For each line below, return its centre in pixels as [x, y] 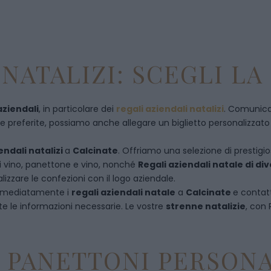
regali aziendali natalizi [170, 109]
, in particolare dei [77, 109]
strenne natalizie [206, 206]
